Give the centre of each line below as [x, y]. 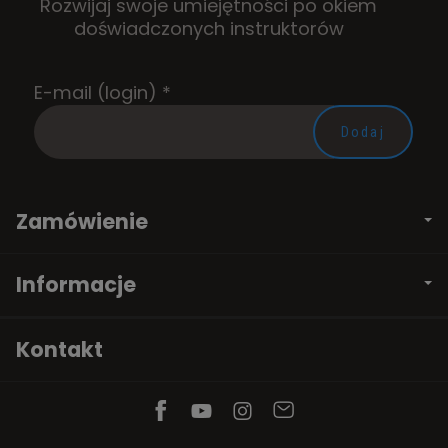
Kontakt [59, 349]
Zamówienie [82, 221]
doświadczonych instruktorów [208, 28]
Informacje [76, 284]
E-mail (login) [95, 92]
